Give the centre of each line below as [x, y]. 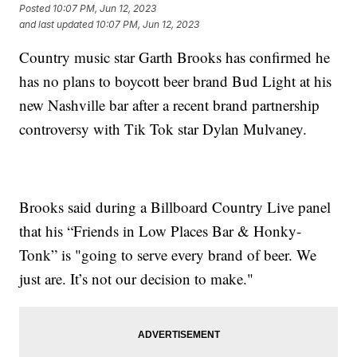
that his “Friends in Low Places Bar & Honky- [161, 231]
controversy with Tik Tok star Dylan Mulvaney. [166, 129]
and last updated [57, 24]
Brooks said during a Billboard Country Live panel [175, 207]
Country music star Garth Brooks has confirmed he [175, 57]
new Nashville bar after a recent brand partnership [170, 105]
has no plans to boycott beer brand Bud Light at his [176, 81]
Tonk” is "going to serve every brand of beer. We [168, 255]
